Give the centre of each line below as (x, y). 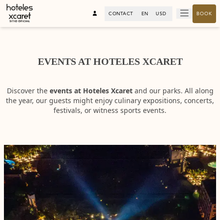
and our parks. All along (173, 91)
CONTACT (121, 14)
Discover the (28, 91)
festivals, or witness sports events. (110, 110)
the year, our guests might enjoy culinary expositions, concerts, (110, 100)
